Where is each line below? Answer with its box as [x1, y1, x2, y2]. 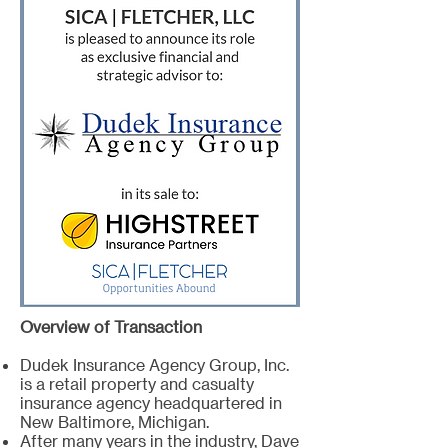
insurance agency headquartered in [20, 393, 282, 412]
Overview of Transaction [20, 317, 202, 336]
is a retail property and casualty [20, 374, 254, 393]
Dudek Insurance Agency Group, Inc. [20, 355, 289, 374]
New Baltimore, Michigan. [20, 412, 213, 431]
